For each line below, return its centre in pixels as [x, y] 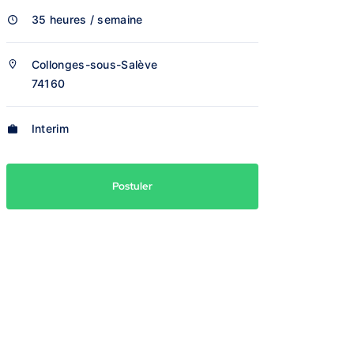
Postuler [132, 186]
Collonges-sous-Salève [94, 64]
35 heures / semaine [87, 19]
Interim [50, 128]
